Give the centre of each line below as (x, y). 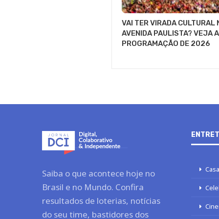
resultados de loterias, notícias (101, 201)
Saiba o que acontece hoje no (99, 174)
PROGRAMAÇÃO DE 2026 (166, 44)
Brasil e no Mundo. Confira (93, 187)
